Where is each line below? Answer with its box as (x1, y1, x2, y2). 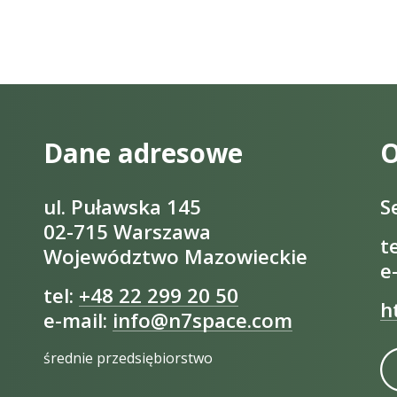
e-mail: (43, 306, 113, 334)
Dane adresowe (43, 135, 243, 171)
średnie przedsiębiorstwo (43, 347, 213, 368)
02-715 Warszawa (43, 217, 211, 245)
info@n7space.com (113, 306, 292, 334)
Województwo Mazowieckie (43, 242, 307, 270)
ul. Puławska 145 (43, 192, 201, 221)
